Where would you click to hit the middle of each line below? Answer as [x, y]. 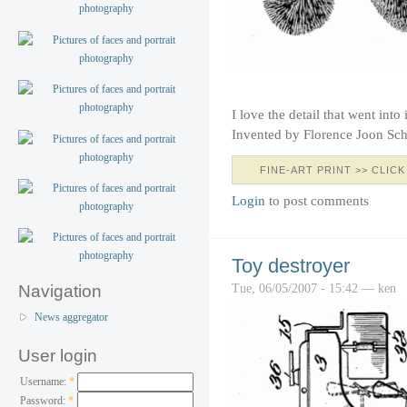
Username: [45, 381]
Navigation [60, 292]
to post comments [317, 200]
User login [58, 355]
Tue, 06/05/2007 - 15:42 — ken [314, 288]
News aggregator [71, 318]
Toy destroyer [291, 265]
